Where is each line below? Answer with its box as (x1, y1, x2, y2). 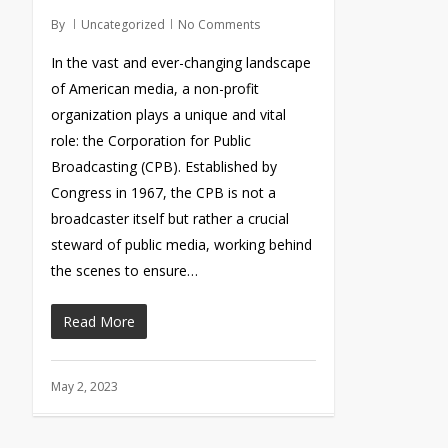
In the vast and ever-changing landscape (50, 53, 311, 72)
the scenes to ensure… (50, 261, 198, 280)
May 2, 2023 (50, 378, 118, 395)
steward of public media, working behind (50, 235, 312, 254)
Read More (62, 312, 135, 331)
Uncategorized (80, 16, 165, 33)
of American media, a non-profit (50, 79, 259, 98)
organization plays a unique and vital (50, 105, 286, 124)
